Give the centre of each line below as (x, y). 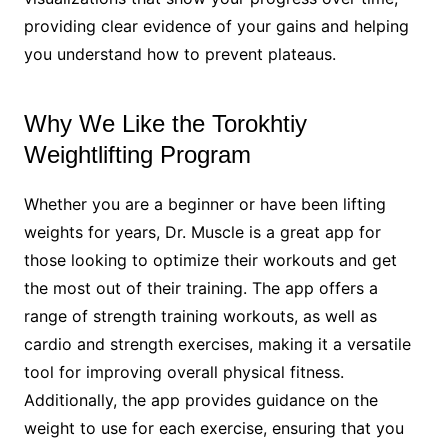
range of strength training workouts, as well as (200, 315)
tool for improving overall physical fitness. (183, 371)
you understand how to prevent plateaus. (179, 53)
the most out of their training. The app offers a (200, 287)
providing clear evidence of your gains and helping (216, 25)
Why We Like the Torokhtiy (165, 123)
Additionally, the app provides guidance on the (200, 399)
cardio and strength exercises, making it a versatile (217, 343)
